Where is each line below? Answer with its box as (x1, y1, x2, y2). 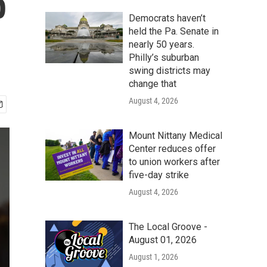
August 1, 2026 (129, 252, 178, 262)
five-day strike (129, 169, 189, 181)
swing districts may (129, 65, 210, 76)
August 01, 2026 (129, 234, 197, 246)
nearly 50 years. (129, 39, 194, 50)
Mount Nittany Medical (129, 130, 222, 141)
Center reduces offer (129, 143, 216, 154)
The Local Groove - (129, 221, 207, 232)
